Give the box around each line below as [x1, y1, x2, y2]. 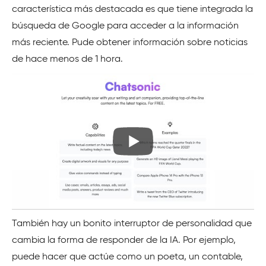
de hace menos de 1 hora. [12, 54, 123, 64]
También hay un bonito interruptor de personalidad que [12, 219, 252, 229]
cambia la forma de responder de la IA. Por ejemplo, [12, 236, 236, 246]
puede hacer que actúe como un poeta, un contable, [12, 252, 243, 262]
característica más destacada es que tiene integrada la [12, 4, 253, 14]
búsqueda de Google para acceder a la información [12, 21, 239, 31]
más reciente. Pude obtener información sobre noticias [12, 37, 248, 47]
